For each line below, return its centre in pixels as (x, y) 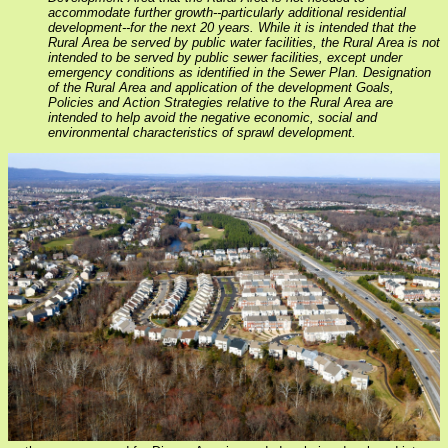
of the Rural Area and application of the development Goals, (221, 87)
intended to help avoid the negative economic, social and (212, 117)
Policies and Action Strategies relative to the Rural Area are (220, 102)
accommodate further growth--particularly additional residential (227, 12)
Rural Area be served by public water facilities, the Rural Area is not (244, 42)
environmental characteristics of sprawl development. (202, 132)
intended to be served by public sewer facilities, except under (225, 57)
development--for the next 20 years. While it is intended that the (232, 27)
